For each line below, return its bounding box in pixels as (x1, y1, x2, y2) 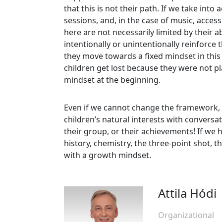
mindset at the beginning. (64, 74, 161, 86)
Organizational (158, 210, 214, 221)
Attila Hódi (158, 185, 217, 202)
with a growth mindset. (64, 150, 151, 161)
